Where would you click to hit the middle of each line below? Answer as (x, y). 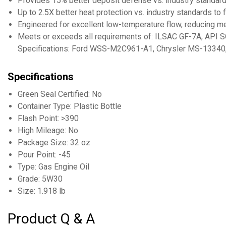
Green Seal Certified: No (60, 94)
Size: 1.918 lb (42, 191)
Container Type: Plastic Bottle (70, 106)
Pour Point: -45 (44, 155)
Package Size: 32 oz (54, 143)
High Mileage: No (48, 130)
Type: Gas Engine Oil (53, 167)
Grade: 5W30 (40, 179)
